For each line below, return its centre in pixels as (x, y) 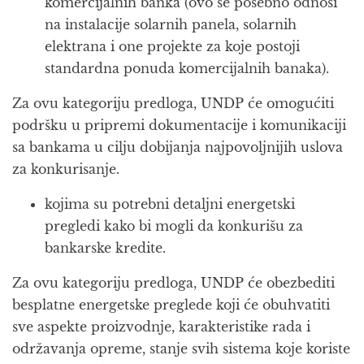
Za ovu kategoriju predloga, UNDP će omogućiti (173, 103)
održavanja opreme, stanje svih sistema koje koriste (181, 349)
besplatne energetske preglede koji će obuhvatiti (171, 305)
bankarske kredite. (105, 248)
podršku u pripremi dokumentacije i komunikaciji (179, 125)
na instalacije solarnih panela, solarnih (171, 24)
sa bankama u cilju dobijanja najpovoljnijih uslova (178, 147)
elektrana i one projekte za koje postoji (172, 46)
